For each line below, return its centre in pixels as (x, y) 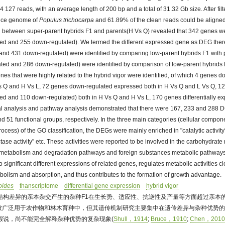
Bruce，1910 (169, 219)
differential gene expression (102, 186)
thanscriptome (39, 186)
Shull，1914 (131, 219)
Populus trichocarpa (67, 20)
